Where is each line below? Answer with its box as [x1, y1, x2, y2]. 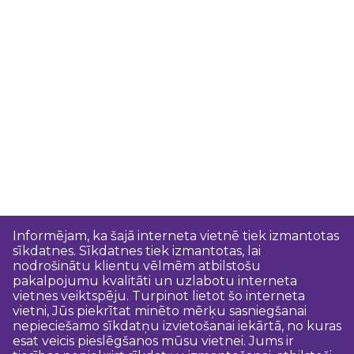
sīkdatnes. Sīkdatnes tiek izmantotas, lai [13, 243, 261, 258]
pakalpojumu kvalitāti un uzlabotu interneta [13, 273, 297, 288]
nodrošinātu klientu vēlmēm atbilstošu [13, 258, 261, 273]
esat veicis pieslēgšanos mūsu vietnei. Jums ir [13, 333, 294, 348]
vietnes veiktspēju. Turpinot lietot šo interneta [13, 288, 305, 303]
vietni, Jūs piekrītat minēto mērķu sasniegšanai [13, 303, 307, 318]
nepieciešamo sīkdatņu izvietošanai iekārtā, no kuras [13, 318, 341, 333]
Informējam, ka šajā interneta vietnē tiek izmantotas [13, 228, 339, 243]
